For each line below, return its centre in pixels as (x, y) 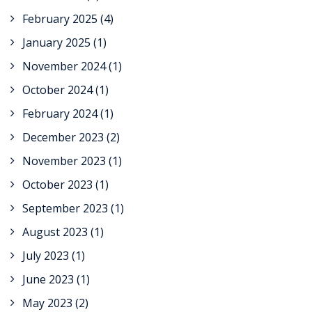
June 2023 (48, 279)
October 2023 (57, 185)
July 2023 (46, 256)
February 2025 (60, 19)
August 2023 (55, 232)
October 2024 (57, 90)
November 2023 (64, 161)
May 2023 (47, 303)
